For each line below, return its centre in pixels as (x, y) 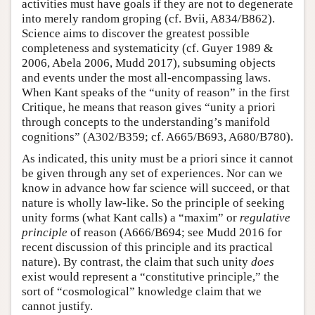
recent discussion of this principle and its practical (147, 247)
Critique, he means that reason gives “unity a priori (149, 107)
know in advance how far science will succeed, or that (156, 188)
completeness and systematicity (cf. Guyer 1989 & (147, 48)
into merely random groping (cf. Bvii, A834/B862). (148, 18)
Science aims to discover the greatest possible (136, 33)
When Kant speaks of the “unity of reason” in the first (156, 92)
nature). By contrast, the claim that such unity (136, 262)
